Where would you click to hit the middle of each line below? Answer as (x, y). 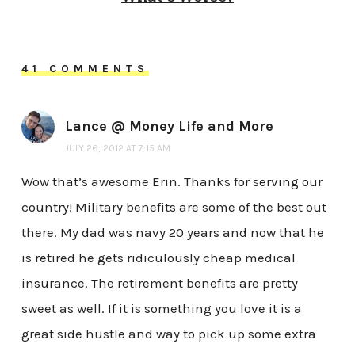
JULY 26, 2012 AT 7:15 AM (117, 149)
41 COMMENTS (85, 68)
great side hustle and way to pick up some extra (168, 333)
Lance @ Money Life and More (169, 126)
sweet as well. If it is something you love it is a (161, 308)
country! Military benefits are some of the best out (174, 206)
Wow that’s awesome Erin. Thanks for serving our (172, 181)
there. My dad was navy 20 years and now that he (172, 232)
